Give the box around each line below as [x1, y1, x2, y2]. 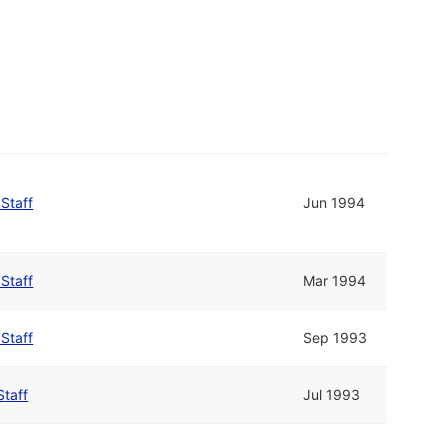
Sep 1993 [303, 329, 368, 347]
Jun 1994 [303, 194, 366, 212]
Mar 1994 [303, 272, 367, 290]
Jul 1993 [303, 386, 361, 404]
